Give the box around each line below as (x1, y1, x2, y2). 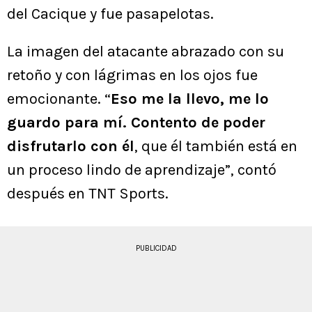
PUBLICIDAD (135, 244, 177, 253)
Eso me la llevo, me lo (111, 90, 269, 109)
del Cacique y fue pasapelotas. (7, 5, 214, 24)
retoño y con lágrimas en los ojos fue (7, 66, 258, 85)
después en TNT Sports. (7, 185, 169, 203)
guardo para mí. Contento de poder (7, 114, 265, 132)
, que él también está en (134, 137, 297, 156)
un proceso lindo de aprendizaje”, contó (7, 161, 276, 180)
